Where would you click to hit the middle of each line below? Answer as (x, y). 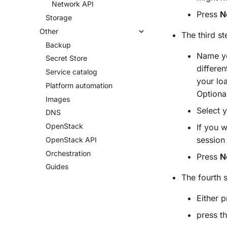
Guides (57, 167)
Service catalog (71, 72)
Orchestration (68, 153)
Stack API (80, 139)
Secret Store (66, 58)
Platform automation (79, 85)
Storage (59, 17)
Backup (58, 45)
